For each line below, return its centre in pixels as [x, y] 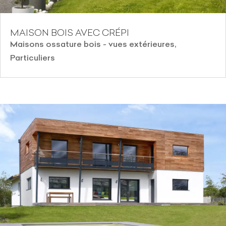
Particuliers [33, 58]
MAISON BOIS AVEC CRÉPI [70, 33]
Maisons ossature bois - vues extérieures [92, 44]
